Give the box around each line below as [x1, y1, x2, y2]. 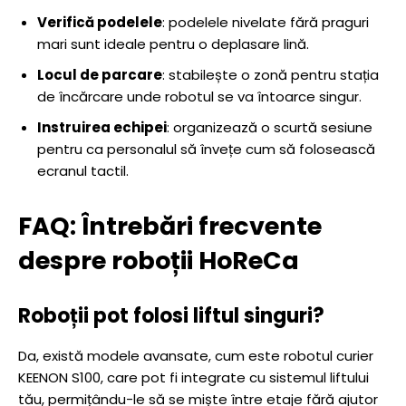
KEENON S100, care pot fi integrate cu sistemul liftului [18, 368, 369, 387]
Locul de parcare [37, 65, 162, 84]
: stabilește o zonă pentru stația [162, 65, 379, 84]
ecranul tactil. [37, 161, 129, 180]
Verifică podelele [37, 13, 162, 32]
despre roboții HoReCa [18, 244, 299, 277]
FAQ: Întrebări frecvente [18, 209, 322, 243]
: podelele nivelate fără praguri [162, 13, 369, 32]
